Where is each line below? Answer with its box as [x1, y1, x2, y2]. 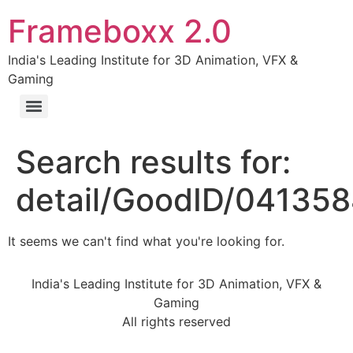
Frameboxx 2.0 [8, 12, 232, 50]
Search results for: [16, 143, 291, 181]
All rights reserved [122, 314, 231, 330]
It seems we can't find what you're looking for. [8, 233, 284, 249]
